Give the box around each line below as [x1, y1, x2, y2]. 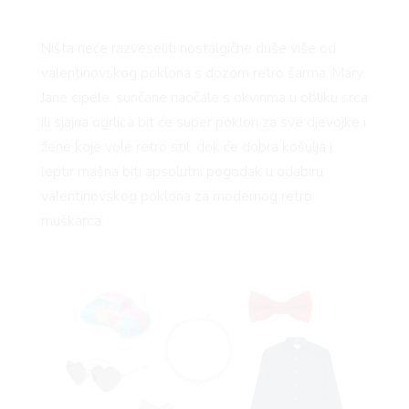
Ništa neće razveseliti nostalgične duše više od [40, 38, 336, 59]
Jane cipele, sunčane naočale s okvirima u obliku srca [40, 88, 368, 109]
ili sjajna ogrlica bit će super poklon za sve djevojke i [40, 112, 366, 133]
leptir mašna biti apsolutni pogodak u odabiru [40, 162, 323, 183]
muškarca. [40, 211, 104, 232]
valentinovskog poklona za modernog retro [40, 186, 312, 207]
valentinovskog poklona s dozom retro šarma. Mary [40, 63, 363, 84]
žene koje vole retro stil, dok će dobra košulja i [40, 137, 332, 158]
